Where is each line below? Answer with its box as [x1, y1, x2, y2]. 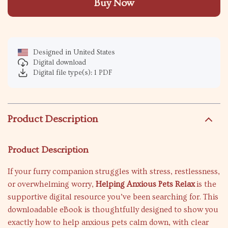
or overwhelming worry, [8, 180, 96, 189]
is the [195, 180, 216, 189]
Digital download [33, 59, 86, 67]
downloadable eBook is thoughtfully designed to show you [8, 205, 218, 214]
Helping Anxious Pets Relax [96, 180, 195, 189]
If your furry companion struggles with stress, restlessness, [8, 167, 220, 176]
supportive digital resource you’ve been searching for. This [8, 192, 218, 202]
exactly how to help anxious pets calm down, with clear [8, 218, 209, 227]
